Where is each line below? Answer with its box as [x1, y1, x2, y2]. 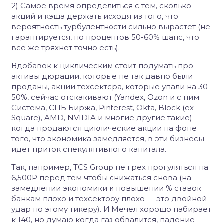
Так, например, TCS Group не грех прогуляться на [11, 162, 208, 172]
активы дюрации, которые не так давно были [11, 71, 193, 81]
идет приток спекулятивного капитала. [11, 144, 166, 154]
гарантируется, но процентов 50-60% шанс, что [11, 32, 199, 42]
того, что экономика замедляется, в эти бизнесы [11, 134, 204, 143]
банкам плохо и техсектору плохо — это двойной [11, 194, 207, 203]
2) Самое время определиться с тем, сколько [11, 1, 191, 10]
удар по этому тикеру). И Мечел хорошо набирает [11, 204, 211, 214]
